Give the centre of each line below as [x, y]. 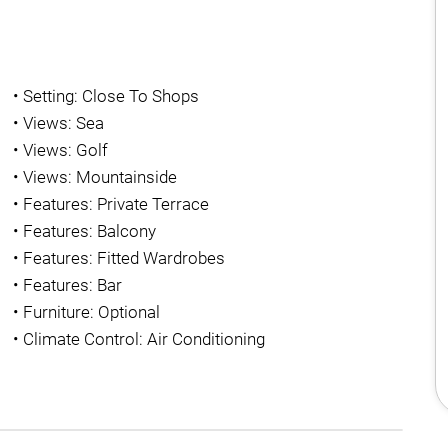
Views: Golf [66, 150]
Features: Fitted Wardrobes [124, 258]
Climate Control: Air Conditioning [144, 339]
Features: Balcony [90, 231]
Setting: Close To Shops [111, 96]
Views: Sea [64, 123]
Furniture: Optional [92, 312]
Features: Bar [73, 285]
